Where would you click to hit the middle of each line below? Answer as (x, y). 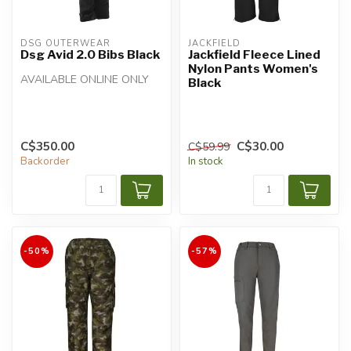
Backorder (45, 162)
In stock (206, 162)
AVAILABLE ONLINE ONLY (85, 79)
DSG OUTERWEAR (65, 43)
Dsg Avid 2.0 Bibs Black (90, 54)
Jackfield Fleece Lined (254, 54)
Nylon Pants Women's (253, 68)
